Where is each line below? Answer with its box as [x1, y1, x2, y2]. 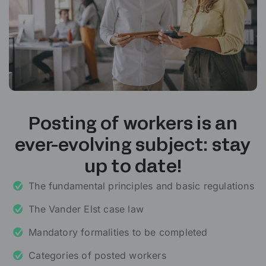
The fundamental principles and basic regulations [28, 180, 254, 192]
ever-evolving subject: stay [15, 138, 251, 155]
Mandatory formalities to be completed [28, 226, 208, 239]
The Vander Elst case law [28, 203, 144, 216]
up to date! [84, 160, 182, 176]
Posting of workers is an [28, 117, 238, 134]
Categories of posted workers [28, 249, 166, 262]
